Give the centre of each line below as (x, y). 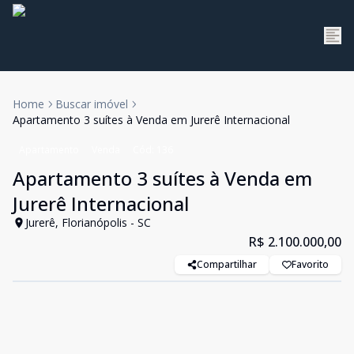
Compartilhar (227, 264)
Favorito (310, 264)
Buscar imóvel (92, 104)
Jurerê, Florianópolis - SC (88, 222)
